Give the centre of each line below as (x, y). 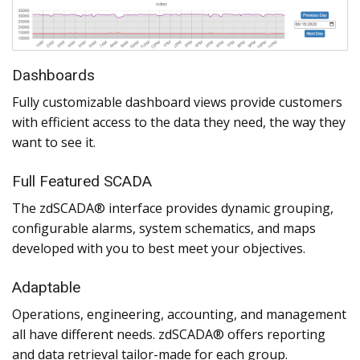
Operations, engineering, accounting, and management (179, 315)
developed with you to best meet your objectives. (159, 249)
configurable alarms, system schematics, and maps (164, 229)
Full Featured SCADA (82, 182)
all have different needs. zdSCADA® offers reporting (169, 335)
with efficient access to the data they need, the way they (179, 123)
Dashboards (53, 76)
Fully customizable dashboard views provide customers (177, 102)
